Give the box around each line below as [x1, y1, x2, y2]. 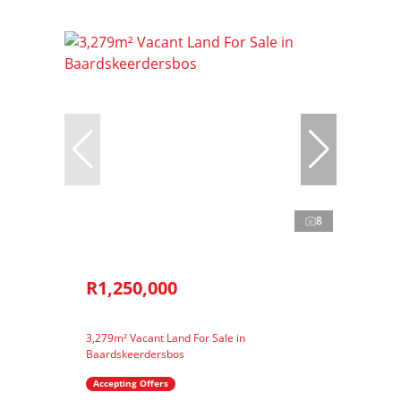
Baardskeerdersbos [86, 346, 184, 362]
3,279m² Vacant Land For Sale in [86, 329, 245, 346]
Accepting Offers [93, 377, 168, 390]
